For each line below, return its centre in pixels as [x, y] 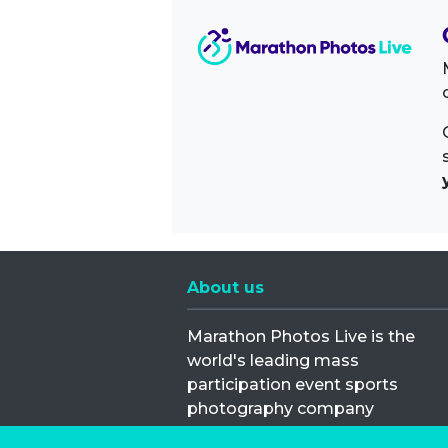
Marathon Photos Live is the [301, 336]
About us [225, 287]
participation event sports [292, 384]
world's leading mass [273, 360]
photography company [280, 408]
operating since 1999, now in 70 [312, 432]
